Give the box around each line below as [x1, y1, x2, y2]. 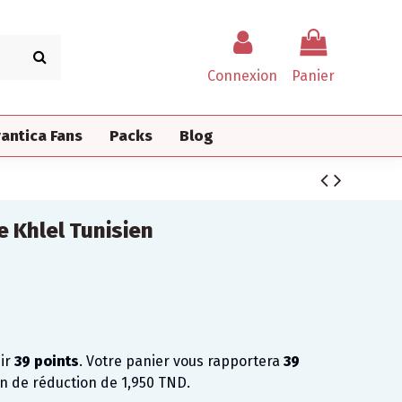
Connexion [207, 66, 277, 84]
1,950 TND [120, 373, 187, 391]
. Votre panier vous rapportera [78, 352, 284, 370]
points [30, 352, 79, 370]
